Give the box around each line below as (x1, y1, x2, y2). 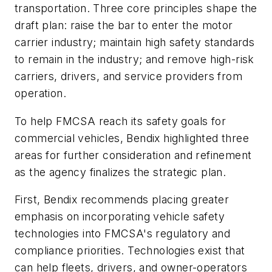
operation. (15, 86, 67, 100)
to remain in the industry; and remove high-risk (15, 52, 254, 66)
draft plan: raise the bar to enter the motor (15, 18, 233, 32)
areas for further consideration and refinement (15, 148, 252, 161)
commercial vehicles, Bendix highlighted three (15, 131, 249, 144)
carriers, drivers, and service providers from (15, 69, 242, 83)
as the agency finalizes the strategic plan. (15, 165, 226, 178)
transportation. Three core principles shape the (15, 1, 257, 15)
